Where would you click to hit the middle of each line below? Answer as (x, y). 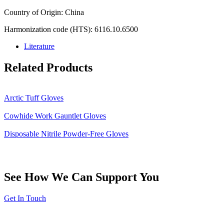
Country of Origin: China (44, 12)
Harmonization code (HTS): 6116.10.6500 (71, 29)
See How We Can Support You (81, 177)
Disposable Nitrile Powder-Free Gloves (66, 133)
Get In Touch (25, 198)
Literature (39, 46)
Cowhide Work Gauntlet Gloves (55, 115)
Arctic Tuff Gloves (34, 97)
